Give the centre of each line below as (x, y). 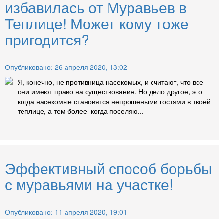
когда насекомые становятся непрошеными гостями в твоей (114, 101)
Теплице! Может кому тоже (97, 23)
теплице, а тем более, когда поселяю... (81, 111)
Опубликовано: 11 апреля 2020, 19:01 (66, 212)
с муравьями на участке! (89, 184)
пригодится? (47, 40)
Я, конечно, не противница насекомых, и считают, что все (110, 82)
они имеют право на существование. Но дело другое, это (110, 92)
